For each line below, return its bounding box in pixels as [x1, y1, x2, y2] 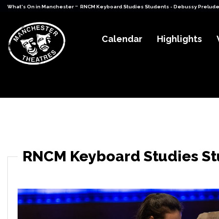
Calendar [102, 34, 143, 44]
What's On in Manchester [7, 4, 75, 9]
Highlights [157, 34, 202, 44]
